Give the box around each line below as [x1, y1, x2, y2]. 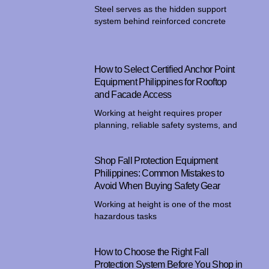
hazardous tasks [94, 211, 157, 221]
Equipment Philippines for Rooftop [94, 76, 227, 87]
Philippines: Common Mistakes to [94, 168, 225, 178]
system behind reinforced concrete [94, 16, 226, 26]
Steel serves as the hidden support [94, 4, 227, 14]
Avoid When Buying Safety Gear [94, 180, 220, 191]
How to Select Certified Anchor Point [94, 64, 235, 74]
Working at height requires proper [94, 107, 223, 118]
